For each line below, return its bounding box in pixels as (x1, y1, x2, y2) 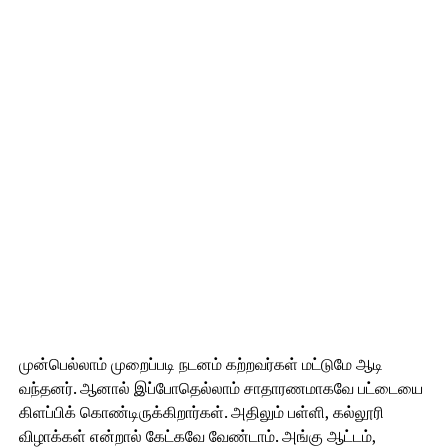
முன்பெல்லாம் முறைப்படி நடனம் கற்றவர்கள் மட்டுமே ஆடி (18, 353, 383, 375)
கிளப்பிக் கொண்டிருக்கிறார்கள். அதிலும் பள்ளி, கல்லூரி (18, 401, 384, 423)
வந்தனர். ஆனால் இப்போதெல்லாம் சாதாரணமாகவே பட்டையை (18, 377, 423, 399)
